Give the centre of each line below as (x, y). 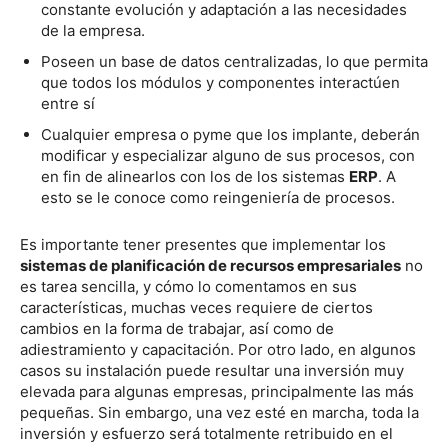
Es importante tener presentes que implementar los (203, 244)
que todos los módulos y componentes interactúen (220, 82)
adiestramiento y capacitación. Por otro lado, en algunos (218, 349)
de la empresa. (93, 30)
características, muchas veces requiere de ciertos (196, 307)
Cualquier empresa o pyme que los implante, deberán (230, 134)
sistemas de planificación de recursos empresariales (210, 265)
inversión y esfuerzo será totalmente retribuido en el (206, 433)
